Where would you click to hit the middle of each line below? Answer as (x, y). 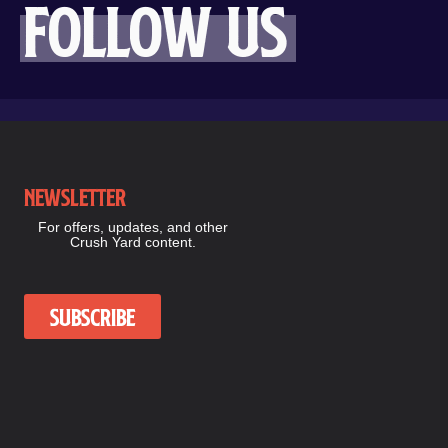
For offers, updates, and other (132, 227)
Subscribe (92, 316)
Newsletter (75, 197)
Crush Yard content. (132, 242)
